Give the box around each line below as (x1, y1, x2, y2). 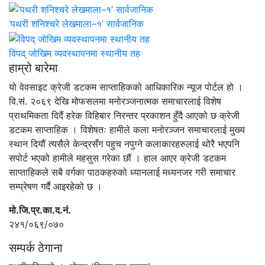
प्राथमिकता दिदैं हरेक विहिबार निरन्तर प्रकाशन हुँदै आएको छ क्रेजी (9, 109, 240, 121)
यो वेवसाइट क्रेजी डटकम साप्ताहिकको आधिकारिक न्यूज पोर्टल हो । (9, 80, 243, 93)
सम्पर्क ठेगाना (9, 240, 63, 255)
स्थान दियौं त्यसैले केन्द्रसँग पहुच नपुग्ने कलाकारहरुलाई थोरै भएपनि (9, 137, 240, 150)
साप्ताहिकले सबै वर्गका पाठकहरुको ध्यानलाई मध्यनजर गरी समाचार (9, 166, 235, 178)
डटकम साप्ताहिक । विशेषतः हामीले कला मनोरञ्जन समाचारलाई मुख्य (9, 123, 245, 135)
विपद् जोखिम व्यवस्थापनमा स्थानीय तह (9, 47, 140, 59)
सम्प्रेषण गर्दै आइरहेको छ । (9, 180, 102, 192)
